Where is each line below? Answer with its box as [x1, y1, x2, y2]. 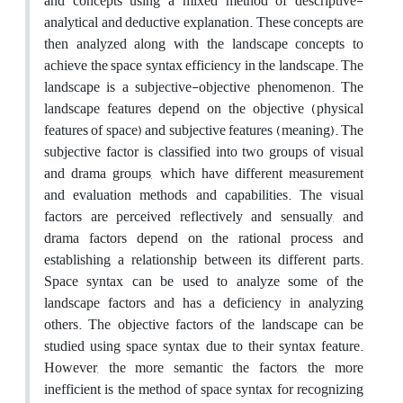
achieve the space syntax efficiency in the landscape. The [44, 51, 363, 79]
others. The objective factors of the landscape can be [44, 310, 363, 338]
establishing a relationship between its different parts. [44, 246, 363, 273]
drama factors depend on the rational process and [44, 224, 363, 252]
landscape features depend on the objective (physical [44, 94, 363, 122]
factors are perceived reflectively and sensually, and [44, 202, 363, 230]
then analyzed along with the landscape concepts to [44, 30, 363, 58]
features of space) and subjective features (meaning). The [44, 116, 363, 144]
